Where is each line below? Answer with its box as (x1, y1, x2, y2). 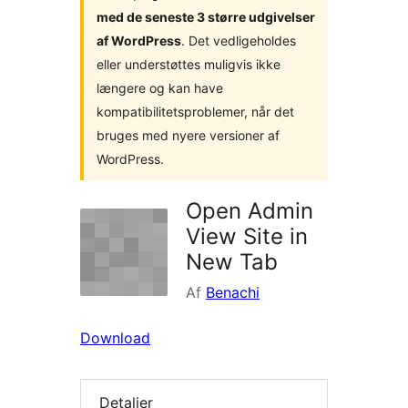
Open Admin (186, 198, 313, 224)
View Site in (186, 223, 308, 250)
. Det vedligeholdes (181, 33, 296, 48)
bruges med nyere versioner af (97, 127, 280, 143)
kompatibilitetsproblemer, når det (97, 104, 294, 119)
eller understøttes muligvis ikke (97, 56, 280, 72)
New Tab (186, 249, 278, 275)
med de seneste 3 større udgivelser (97, 9, 315, 25)
